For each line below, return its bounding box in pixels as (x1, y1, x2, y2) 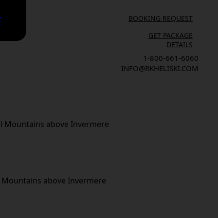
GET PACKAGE (148, 31, 193, 40)
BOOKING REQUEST (128, 14, 193, 23)
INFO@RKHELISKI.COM (121, 63, 199, 73)
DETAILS (166, 40, 193, 49)
